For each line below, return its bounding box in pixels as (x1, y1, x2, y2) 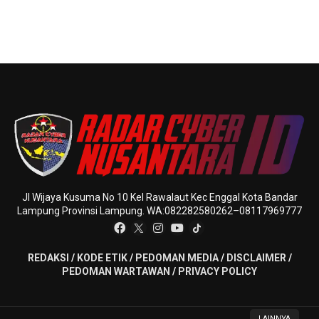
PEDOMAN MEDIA (135, 252, 219, 264)
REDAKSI (27, 252, 69, 264)
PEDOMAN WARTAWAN (62, 266, 170, 278)
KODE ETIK (76, 252, 127, 264)
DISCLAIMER (226, 252, 286, 264)
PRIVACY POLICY (178, 266, 257, 278)
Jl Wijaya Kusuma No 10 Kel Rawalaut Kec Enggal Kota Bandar (21, 192, 298, 204)
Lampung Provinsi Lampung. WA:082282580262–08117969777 (17, 205, 302, 217)
